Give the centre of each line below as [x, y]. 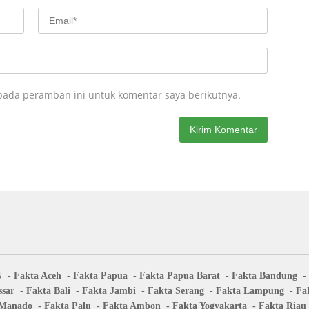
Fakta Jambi [109, 291]
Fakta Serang [176, 291]
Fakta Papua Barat [180, 276]
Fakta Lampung [250, 291]
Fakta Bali [48, 291]
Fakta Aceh [38, 276]
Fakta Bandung [265, 276]
